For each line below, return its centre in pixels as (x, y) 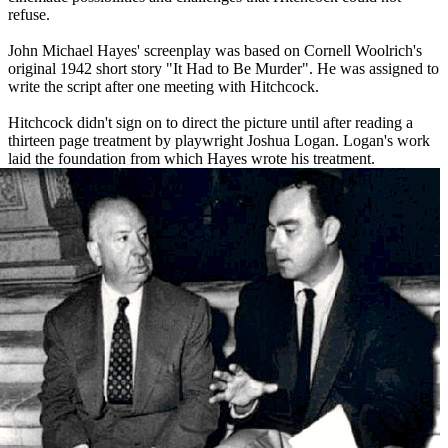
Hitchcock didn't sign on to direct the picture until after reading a (210, 123)
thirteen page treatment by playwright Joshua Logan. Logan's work (219, 141)
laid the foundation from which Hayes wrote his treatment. (191, 159)
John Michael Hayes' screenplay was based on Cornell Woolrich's (215, 51)
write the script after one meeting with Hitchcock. (163, 87)
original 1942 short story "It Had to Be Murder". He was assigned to (223, 69)
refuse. (29, 15)
